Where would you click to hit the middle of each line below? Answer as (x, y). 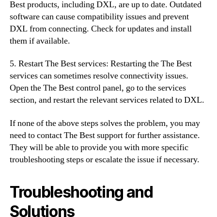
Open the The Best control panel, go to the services (98, 88)
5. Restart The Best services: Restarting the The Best (101, 64)
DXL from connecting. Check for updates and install (101, 29)
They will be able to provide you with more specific (99, 147)
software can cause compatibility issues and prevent (99, 16)
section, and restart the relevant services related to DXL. (107, 100)
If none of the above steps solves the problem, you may (105, 123)
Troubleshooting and (81, 192)
